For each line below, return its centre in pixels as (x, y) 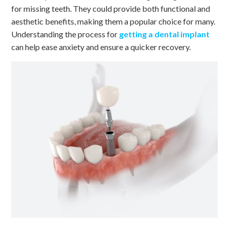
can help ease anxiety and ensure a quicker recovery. (101, 47)
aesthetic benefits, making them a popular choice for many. (113, 21)
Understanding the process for (65, 34)
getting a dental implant (165, 34)
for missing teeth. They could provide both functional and (111, 8)
